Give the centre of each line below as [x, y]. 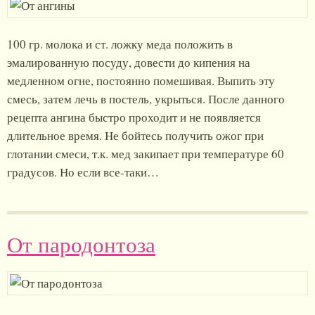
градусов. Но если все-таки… [83, 172]
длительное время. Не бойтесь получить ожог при [135, 135]
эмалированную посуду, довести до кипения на [129, 62]
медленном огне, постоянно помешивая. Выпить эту [141, 81]
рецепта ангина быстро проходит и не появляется [134, 117]
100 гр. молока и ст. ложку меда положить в [120, 44]
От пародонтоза [81, 244]
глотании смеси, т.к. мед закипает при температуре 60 [146, 154]
